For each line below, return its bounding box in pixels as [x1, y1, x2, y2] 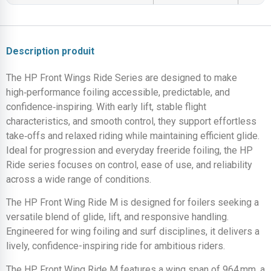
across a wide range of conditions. [6, 174, 151, 185]
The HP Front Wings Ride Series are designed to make [6, 72, 237, 83]
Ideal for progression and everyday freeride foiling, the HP [6, 145, 253, 156]
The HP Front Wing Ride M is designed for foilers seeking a [6, 197, 259, 209]
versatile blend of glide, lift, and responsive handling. [6, 211, 229, 223]
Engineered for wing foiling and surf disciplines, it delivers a [6, 226, 260, 238]
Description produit [6, 45, 94, 57]
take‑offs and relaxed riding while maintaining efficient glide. [6, 130, 260, 142]
